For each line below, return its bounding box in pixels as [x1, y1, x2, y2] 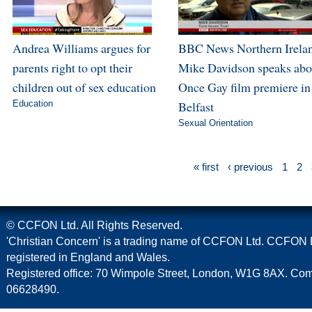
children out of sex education [12, 78, 156, 95]
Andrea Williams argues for [12, 39, 150, 56]
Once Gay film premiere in [178, 78, 311, 95]
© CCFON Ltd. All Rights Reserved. [6, 219, 182, 231]
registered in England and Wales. [6, 251, 170, 263]
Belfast [178, 97, 214, 115]
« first [194, 160, 219, 173]
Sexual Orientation [178, 117, 253, 128]
